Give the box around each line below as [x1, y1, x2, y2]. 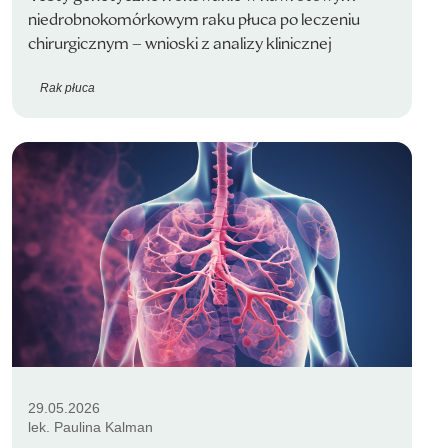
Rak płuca [40, 80, 95, 95]
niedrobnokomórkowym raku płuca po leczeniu [28, 9, 360, 30]
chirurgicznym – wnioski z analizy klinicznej [28, 33, 332, 54]
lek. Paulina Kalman [28, 419, 153, 435]
